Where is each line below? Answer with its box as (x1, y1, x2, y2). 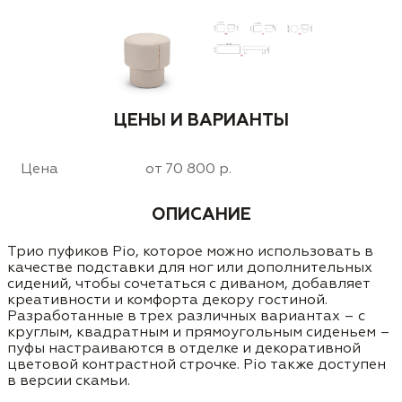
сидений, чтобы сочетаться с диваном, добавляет (7, 277, 370, 292)
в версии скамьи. (7, 374, 130, 389)
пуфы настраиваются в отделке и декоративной (7, 342, 361, 356)
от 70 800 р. (144, 162, 232, 177)
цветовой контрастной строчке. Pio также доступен (7, 358, 386, 372)
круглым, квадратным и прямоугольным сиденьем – (7, 326, 390, 340)
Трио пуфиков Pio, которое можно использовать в (7, 245, 373, 259)
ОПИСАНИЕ (151, 206, 251, 223)
